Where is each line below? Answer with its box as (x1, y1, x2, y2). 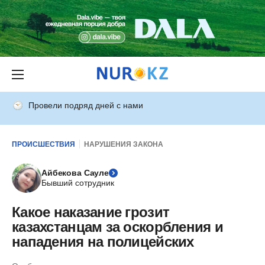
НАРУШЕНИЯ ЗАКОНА (84, 140, 163, 148)
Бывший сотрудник (41, 178, 114, 188)
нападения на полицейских (12, 234, 194, 250)
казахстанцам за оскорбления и (12, 219, 224, 235)
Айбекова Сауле (41, 168, 109, 177)
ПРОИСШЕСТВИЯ (12, 140, 75, 148)
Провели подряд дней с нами (28, 101, 143, 110)
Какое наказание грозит (12, 204, 170, 220)
